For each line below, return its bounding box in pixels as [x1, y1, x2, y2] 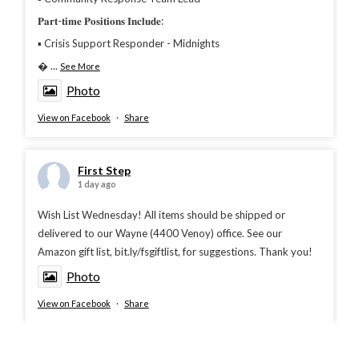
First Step [77, 163, 131, 178]
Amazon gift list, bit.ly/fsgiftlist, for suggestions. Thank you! [37, 245, 313, 259]
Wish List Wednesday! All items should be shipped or [37, 208, 285, 222]
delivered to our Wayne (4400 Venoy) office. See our [37, 227, 282, 240]
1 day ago [77, 179, 116, 190]
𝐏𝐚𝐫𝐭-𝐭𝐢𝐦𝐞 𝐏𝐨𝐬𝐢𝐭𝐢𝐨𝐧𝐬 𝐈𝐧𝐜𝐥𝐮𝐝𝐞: [37, 14, 163, 28]
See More [59, 61, 100, 72]
